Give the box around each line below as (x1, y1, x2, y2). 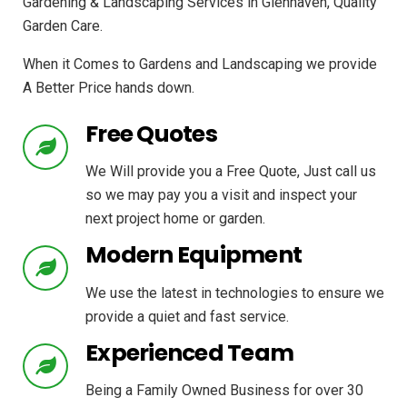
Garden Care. (23, 16, 103, 35)
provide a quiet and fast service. (85, 307, 289, 325)
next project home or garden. (85, 210, 265, 228)
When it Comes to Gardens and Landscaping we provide (23, 55, 377, 73)
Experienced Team (85, 336, 293, 369)
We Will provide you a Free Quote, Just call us (85, 163, 376, 181)
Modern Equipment (85, 239, 302, 272)
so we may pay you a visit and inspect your (85, 186, 357, 204)
